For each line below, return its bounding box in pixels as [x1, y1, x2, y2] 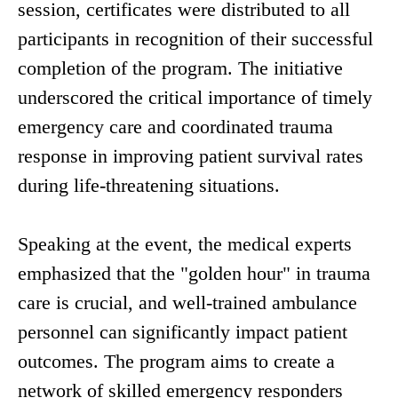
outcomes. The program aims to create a [18, 350, 335, 373]
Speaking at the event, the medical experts [18, 233, 352, 256]
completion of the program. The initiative [18, 57, 343, 80]
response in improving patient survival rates [18, 145, 363, 168]
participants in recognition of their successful [18, 28, 373, 51]
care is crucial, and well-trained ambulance [18, 291, 357, 314]
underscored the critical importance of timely [18, 86, 372, 109]
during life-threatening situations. [18, 174, 280, 197]
